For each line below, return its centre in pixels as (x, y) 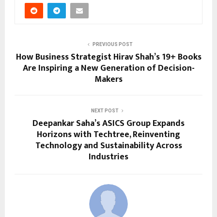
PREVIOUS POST (112, 44)
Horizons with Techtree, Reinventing (108, 134)
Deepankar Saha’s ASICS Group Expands (108, 123)
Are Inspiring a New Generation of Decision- (108, 68)
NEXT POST (105, 110)
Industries (108, 157)
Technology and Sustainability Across (108, 146)
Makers (108, 79)
